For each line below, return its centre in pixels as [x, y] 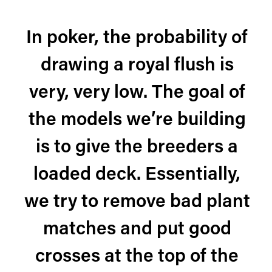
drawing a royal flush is [137, 66]
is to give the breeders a [137, 148]
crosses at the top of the [137, 257]
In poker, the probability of [137, 39]
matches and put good [137, 230]
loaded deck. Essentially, [137, 175]
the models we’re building [137, 121]
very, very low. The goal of [137, 93]
